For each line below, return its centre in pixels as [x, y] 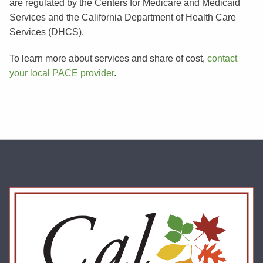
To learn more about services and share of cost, [108, 58]
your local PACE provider [61, 73]
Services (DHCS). [46, 32]
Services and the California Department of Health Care [122, 17]
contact [222, 58]
